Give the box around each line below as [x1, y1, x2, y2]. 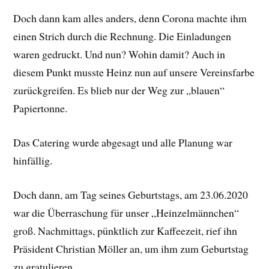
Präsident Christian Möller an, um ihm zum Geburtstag [13, 241, 249, 256]
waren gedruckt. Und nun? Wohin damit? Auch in [13, 47, 226, 62]
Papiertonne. [13, 101, 68, 116]
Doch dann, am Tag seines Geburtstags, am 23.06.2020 [13, 187, 249, 202]
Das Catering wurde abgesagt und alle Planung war [13, 134, 233, 150]
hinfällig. [13, 153, 53, 168]
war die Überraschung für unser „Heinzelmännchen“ [13, 205, 240, 220]
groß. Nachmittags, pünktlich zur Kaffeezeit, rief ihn [13, 223, 238, 238]
